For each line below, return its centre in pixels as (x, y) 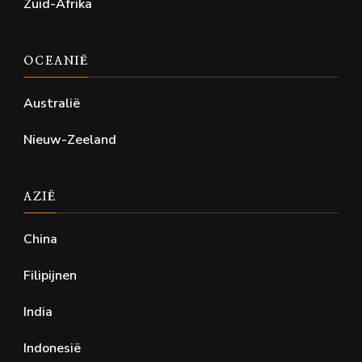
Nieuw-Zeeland (70, 140)
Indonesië (52, 349)
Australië (52, 104)
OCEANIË (56, 62)
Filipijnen (50, 276)
